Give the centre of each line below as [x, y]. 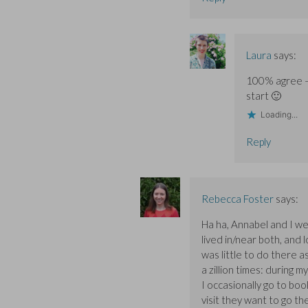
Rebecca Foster [238, 199]
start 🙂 [263, 95]
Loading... [279, 114]
